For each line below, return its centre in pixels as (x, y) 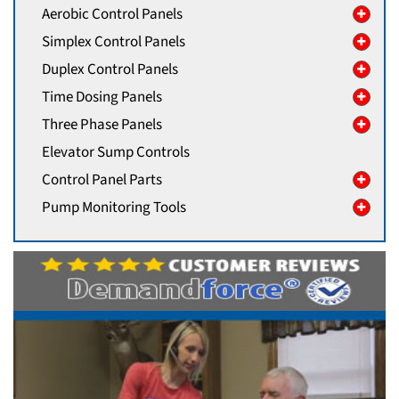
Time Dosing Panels (102, 98)
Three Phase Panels (102, 125)
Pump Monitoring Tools (114, 208)
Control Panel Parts (102, 180)
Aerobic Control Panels (112, 15)
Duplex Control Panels (110, 70)
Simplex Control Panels (114, 42)
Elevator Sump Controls (116, 153)
